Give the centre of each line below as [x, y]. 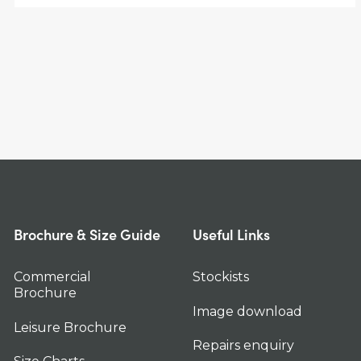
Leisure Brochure [70, 327]
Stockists [221, 277]
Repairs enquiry [244, 345]
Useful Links [232, 234]
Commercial [52, 277]
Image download [248, 311]
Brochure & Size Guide [87, 234]
